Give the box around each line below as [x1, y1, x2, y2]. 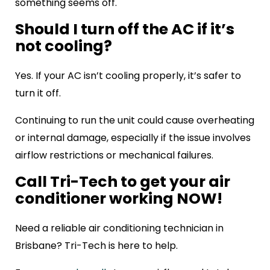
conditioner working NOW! [15, 188, 222, 210]
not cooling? [15, 35, 112, 57]
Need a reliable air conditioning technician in [15, 221, 224, 236]
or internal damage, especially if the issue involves [15, 131, 251, 145]
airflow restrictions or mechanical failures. [15, 148, 213, 163]
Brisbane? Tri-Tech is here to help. [15, 239, 178, 253]
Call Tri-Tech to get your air [15, 171, 230, 193]
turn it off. [15, 86, 61, 101]
